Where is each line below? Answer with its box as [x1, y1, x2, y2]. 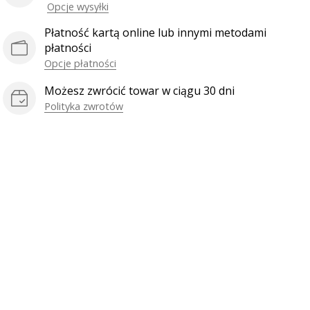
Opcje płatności [44, 57, 116, 70]
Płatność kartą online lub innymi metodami [44, 25, 266, 40]
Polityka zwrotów [44, 100, 123, 113]
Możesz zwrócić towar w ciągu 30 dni [44, 83, 235, 98]
